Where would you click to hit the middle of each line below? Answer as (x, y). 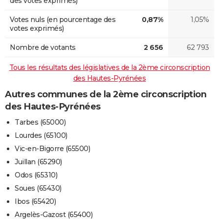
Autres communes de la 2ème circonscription (106, 94)
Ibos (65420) (35, 202)
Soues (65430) (38, 188)
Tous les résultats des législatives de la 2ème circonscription (109, 67)
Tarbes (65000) (40, 122)
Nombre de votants (43, 47)
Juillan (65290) (38, 162)
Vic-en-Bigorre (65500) (52, 149)
